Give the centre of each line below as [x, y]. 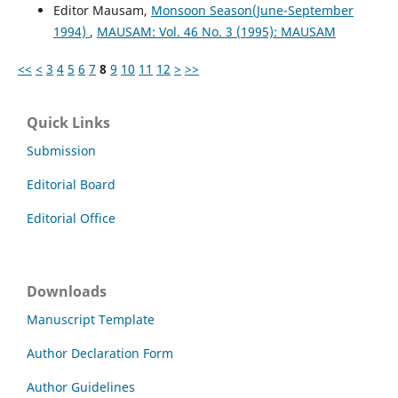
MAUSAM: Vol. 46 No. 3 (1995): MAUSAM [216, 31]
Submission [61, 150]
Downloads [67, 291]
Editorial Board [71, 184]
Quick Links [68, 122]
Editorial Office [71, 218]
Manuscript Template [91, 319]
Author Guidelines [81, 386]
